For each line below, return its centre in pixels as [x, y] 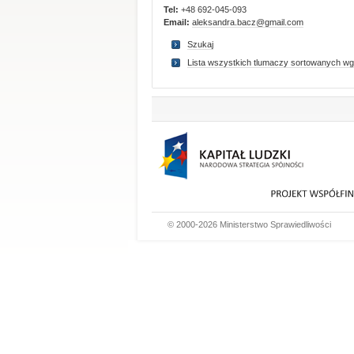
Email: [178, 22]
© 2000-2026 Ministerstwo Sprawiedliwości [249, 224]
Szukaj [200, 44]
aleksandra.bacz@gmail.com [248, 22]
